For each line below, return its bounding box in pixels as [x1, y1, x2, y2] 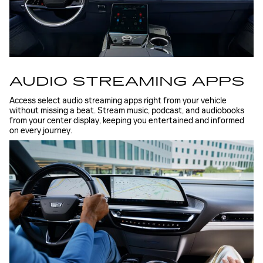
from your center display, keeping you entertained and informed [9, 115, 244, 126]
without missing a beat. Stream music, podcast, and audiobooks [9, 105, 244, 116]
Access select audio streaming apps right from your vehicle [9, 95, 227, 106]
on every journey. [9, 125, 72, 136]
